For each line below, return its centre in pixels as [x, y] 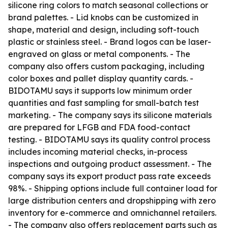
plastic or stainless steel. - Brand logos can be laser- [110, 42]
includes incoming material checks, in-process [98, 152]
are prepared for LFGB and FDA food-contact [99, 127]
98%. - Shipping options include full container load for [113, 188]
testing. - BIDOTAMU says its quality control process [109, 139]
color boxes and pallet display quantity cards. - [101, 78]
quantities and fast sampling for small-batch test [104, 103]
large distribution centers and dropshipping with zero [112, 201]
